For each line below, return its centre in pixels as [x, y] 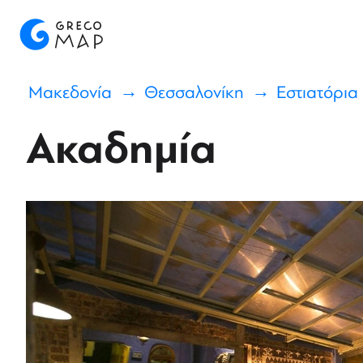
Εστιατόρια [317, 93]
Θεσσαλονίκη [194, 93]
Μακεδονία [70, 93]
